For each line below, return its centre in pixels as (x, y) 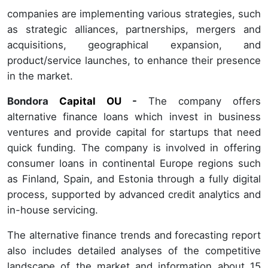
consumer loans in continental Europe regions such (134, 164)
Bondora (33, 101)
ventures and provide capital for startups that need (134, 133)
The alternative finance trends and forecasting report (134, 235)
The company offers (204, 101)
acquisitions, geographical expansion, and (134, 45)
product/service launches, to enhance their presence (134, 61)
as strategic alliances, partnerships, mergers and (134, 30)
